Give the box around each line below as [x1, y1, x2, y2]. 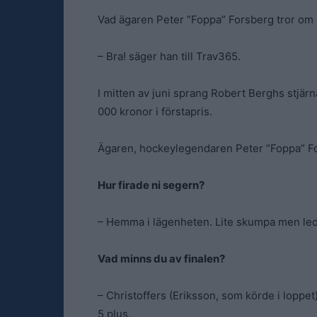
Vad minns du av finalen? [98, 252, 225, 265]
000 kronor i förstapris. [98, 105, 212, 118]
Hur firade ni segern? [98, 178, 204, 192]
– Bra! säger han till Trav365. [98, 50, 241, 63]
